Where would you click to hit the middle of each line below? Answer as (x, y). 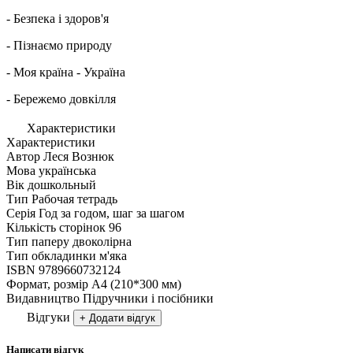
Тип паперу (38, 241)
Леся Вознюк (79, 156)
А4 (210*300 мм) (136, 284)
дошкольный (62, 184)
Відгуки (48, 317)
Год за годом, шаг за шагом (111, 213)
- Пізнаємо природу (59, 45)
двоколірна (102, 241)
